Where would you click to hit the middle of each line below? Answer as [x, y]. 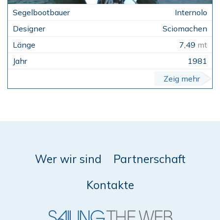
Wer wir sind [68, 159]
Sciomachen [185, 28]
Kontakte [110, 185]
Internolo [191, 12]
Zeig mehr [182, 79]
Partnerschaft [149, 159]
